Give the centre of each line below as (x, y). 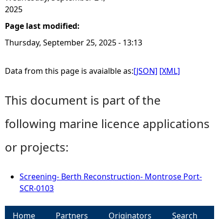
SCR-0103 (37, 188)
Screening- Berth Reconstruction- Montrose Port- (111, 176)
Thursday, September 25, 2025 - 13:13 (74, 43)
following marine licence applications (107, 123)
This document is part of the (83, 100)
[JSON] (145, 71)
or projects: (37, 147)
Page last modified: (43, 26)
